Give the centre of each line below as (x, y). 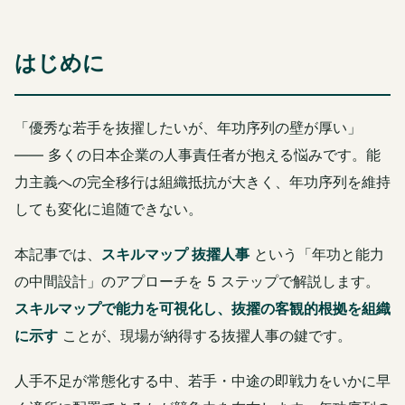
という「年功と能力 (317, 254)
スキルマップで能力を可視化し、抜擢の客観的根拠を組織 (202, 309)
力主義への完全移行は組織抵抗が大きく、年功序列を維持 (202, 182)
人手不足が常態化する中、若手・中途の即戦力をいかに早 (202, 381)
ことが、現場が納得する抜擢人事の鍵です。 (205, 336)
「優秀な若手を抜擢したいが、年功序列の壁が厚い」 (188, 128)
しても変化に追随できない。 (108, 209)
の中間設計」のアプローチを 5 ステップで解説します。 (197, 282)
